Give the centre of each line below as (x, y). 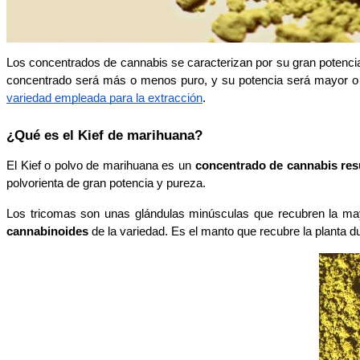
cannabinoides (47, 231)
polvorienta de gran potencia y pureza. (108, 183)
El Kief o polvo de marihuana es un (99, 165)
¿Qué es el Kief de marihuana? (104, 135)
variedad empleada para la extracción (104, 98)
